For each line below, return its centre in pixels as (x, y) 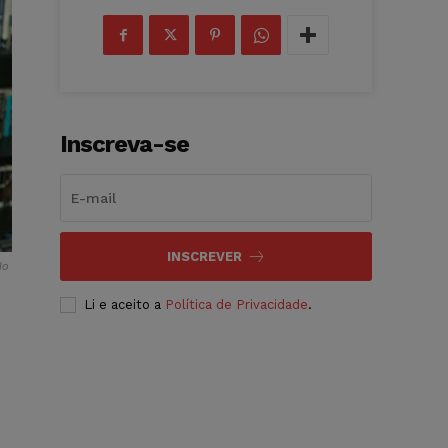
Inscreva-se (125, 144)
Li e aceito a (125, 305)
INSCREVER (204, 257)
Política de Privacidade (237, 305)
